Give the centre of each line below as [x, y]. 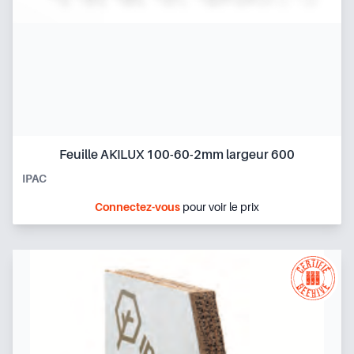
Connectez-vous [137, 207]
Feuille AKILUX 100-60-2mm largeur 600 [177, 154]
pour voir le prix [220, 207]
